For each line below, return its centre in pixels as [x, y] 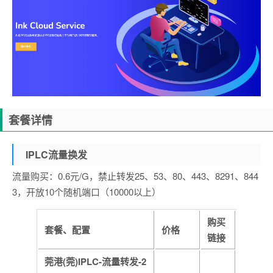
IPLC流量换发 [56, 154]
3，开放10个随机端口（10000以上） [87, 191]
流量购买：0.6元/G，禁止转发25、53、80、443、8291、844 [135, 175]
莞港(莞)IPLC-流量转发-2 [95, 261]
